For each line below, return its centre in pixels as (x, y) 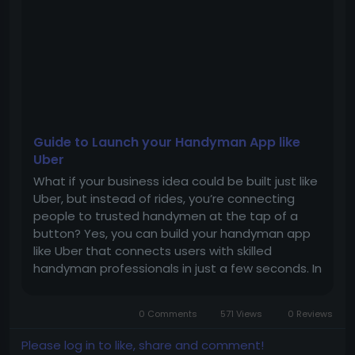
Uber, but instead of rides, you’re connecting (164, 198)
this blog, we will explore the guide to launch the (175, 286)
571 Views (242, 314)
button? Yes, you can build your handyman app (172, 233)
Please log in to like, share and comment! (143, 345)
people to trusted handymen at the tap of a (166, 216)
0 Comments (168, 314)
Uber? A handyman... (93, 321)
